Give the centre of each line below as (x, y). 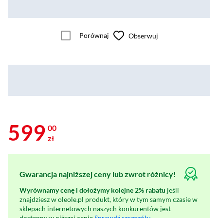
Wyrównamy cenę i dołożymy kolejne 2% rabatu (93, 190)
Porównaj (94, 36)
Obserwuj (143, 36)
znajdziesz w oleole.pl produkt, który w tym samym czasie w (109, 200)
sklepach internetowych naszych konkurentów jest (95, 209)
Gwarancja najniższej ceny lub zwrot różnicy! (98, 174)
